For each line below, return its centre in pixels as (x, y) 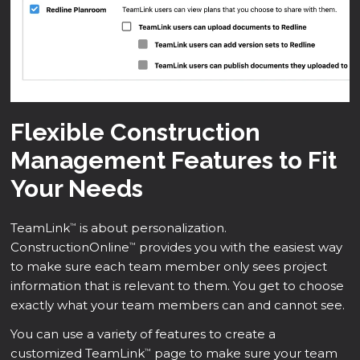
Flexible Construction (136, 132)
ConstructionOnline (70, 247)
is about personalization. (152, 227)
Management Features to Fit (174, 160)
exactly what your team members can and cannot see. (178, 305)
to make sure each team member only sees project (169, 266)
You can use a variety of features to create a (143, 333)
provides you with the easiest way (239, 247)
